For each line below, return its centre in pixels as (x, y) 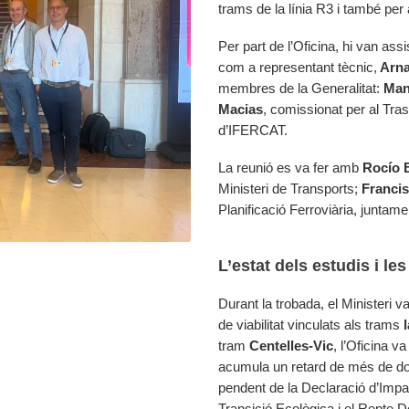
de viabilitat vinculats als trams (311, 325)
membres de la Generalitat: (301, 88)
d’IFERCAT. (253, 130)
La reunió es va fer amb (288, 168)
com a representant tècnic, (298, 67)
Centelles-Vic (291, 346)
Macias (241, 109)
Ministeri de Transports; (290, 189)
